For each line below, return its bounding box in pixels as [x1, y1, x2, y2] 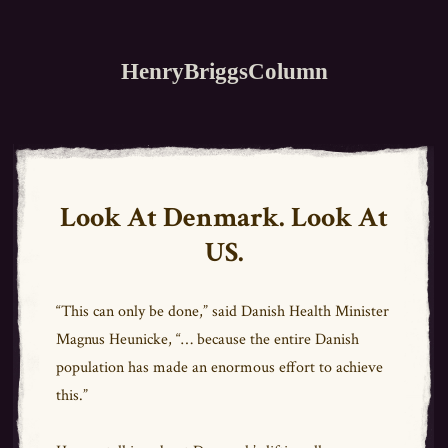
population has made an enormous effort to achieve [55, 357, 383, 378]
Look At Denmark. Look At [60, 199, 388, 236]
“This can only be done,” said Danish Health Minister [55, 301, 389, 322]
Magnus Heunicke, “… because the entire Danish [55, 329, 359, 350]
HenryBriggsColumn [120, 59, 328, 84]
